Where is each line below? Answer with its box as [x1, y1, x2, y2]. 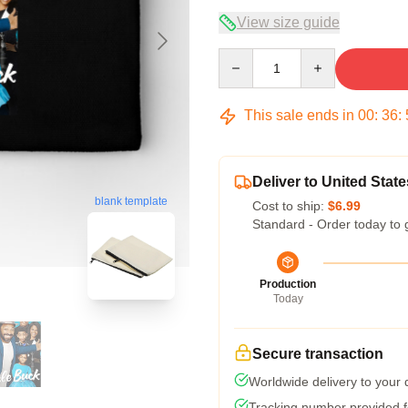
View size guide [237, 15, 340, 30]
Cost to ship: [252, 199, 328, 213]
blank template [95, 195, 168, 209]
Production [260, 278, 316, 291]
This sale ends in [240, 107, 358, 123]
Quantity [218, 49, 266, 64]
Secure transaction [252, 346, 383, 362]
